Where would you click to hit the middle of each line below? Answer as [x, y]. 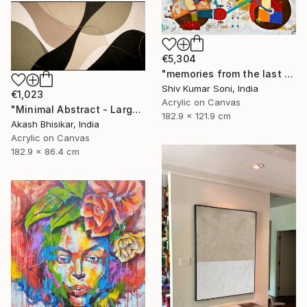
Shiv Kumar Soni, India [210, 89]
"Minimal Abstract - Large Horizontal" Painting [136, 110]
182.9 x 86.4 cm [45, 152]
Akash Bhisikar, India [55, 124]
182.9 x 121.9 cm [196, 116]
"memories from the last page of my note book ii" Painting [288, 74]
